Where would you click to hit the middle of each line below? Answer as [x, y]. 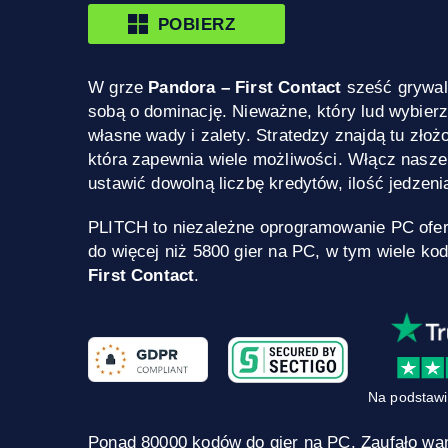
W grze [118, 87]
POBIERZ [197, 23]
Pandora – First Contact [245, 87]
